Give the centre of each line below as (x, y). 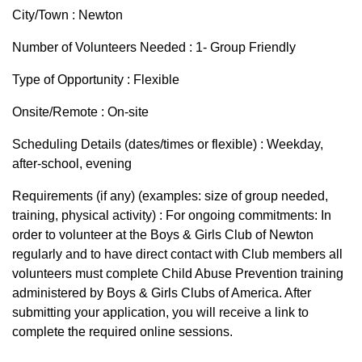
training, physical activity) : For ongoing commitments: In (172, 216)
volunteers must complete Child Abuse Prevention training (178, 274)
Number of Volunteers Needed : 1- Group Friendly (154, 48)
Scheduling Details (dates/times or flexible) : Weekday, (168, 145)
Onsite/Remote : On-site (80, 112)
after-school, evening (72, 164)
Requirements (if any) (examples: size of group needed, (170, 196)
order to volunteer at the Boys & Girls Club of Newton (163, 235)
